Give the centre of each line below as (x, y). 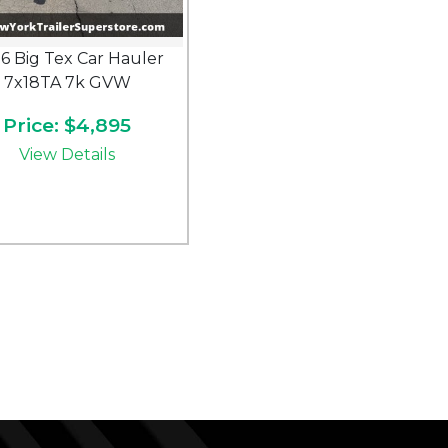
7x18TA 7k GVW (67, 82)
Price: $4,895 (67, 125)
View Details (67, 154)
